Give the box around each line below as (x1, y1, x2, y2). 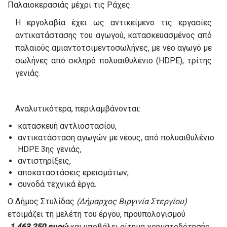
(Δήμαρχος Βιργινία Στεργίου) (77, 197, 187, 207)
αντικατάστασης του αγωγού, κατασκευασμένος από (15, 30, 212, 41)
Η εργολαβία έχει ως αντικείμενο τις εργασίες (15, 18, 212, 28)
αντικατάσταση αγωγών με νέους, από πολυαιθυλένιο (18, 133, 214, 143)
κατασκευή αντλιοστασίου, (18, 121, 117, 131)
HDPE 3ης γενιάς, (18, 144, 82, 155)
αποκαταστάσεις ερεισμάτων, (18, 168, 129, 178)
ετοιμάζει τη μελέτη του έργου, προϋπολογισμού (8, 209, 185, 219)
